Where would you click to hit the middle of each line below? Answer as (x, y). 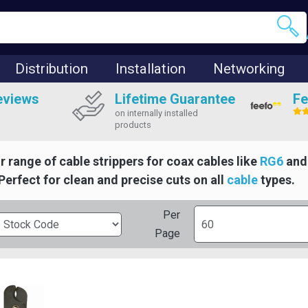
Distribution (52, 69)
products (133, 125)
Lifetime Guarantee (175, 99)
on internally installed (157, 113)
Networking (249, 69)
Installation (151, 69)
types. (278, 180)
